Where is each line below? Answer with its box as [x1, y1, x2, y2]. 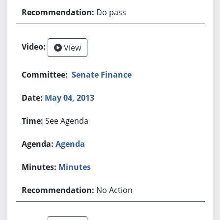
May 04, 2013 [45, 92, 95, 103]
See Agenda [45, 115, 89, 126]
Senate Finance [72, 69, 132, 80]
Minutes [58, 161, 91, 172]
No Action [96, 184, 133, 195]
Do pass [96, 6, 127, 18]
